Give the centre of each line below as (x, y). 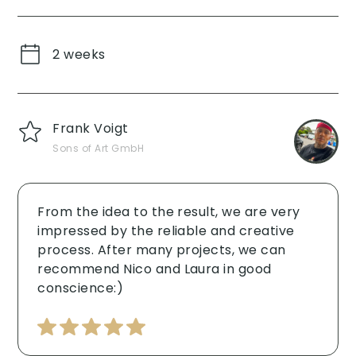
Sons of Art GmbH (99, 149)
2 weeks (79, 55)
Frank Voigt (91, 129)
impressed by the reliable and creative (166, 231)
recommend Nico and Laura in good (155, 269)
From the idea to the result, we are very (169, 212)
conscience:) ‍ (82, 288)
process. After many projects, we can (162, 250)
